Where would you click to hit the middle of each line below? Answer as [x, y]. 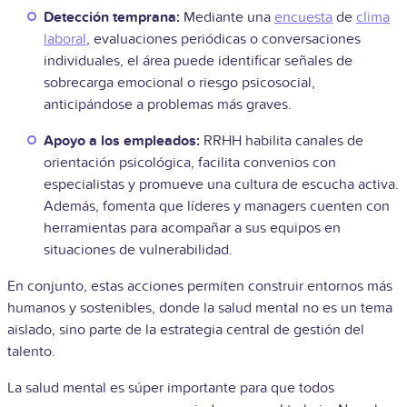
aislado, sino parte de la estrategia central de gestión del [186, 329]
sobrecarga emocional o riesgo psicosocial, [179, 82]
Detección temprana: [112, 17]
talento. [31, 351]
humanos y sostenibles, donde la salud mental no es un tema [200, 308]
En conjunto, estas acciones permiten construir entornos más [200, 286]
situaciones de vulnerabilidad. [138, 249]
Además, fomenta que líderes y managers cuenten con [217, 206]
